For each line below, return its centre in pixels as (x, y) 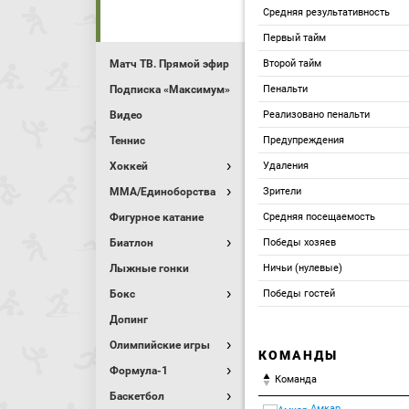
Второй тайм (292, 63)
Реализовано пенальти (316, 115)
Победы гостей (299, 294)
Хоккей (129, 166)
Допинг (129, 320)
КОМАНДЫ (298, 355)
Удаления (286, 166)
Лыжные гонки (149, 268)
